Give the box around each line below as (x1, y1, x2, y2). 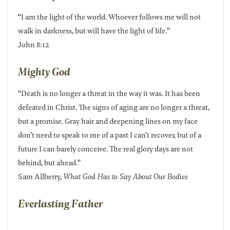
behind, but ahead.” (17, 157, 81, 168)
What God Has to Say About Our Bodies (63, 170, 187, 182)
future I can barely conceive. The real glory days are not (17, 143, 193, 154)
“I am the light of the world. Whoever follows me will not (17, 11, 201, 22)
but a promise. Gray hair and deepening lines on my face (17, 115, 198, 126)
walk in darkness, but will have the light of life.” (17, 25, 170, 36)
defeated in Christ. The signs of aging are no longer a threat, (17, 101, 209, 112)
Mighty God (17, 64, 70, 79)
